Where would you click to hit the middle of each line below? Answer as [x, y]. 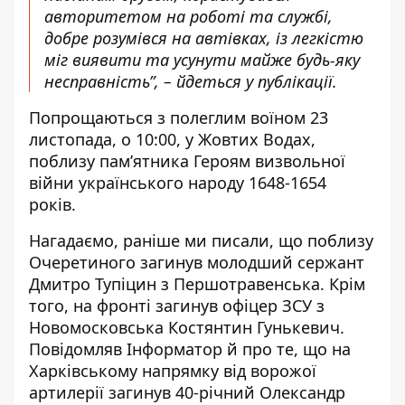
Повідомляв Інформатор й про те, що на [190, 349]
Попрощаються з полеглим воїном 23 [179, 118]
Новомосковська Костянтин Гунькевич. [187, 327]
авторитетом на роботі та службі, [188, 16]
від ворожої [268, 371]
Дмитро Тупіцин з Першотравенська [174, 284]
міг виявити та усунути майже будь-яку [202, 60]
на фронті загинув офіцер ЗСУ [193, 306]
